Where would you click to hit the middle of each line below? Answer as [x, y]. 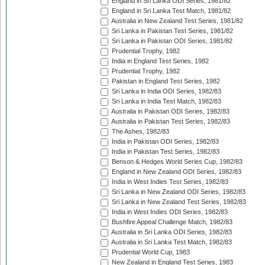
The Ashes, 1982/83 [140, 132]
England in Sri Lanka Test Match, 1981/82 [170, 11]
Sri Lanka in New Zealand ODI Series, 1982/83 [178, 192]
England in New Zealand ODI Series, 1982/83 [176, 172]
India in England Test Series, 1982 [159, 61]
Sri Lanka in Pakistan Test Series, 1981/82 [172, 31]
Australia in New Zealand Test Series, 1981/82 [177, 21]
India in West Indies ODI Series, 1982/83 [169, 212]
